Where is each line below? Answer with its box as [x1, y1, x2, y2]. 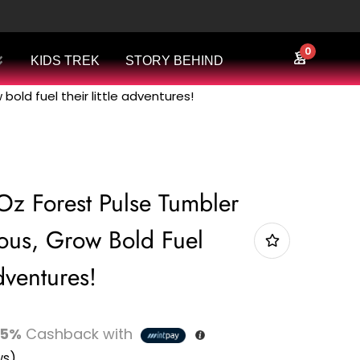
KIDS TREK [31, 54, 100, 67]
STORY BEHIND [125, 54, 224, 67]
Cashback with [22, 324, 137, 344]
